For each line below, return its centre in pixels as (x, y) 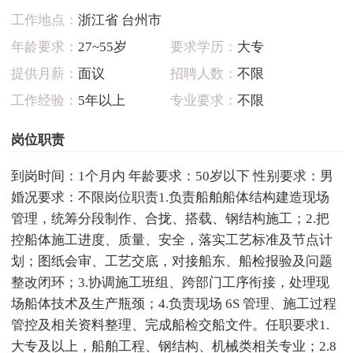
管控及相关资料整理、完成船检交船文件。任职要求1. (170, 325)
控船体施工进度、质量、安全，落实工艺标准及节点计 (171, 240)
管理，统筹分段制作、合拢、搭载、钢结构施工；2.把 (170, 218)
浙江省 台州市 (119, 20)
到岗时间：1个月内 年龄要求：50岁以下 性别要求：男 (172, 176)
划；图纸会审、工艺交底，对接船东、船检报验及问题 (171, 261)
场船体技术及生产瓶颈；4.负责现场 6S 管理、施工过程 (173, 303)
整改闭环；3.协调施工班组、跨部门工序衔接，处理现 (170, 282)
